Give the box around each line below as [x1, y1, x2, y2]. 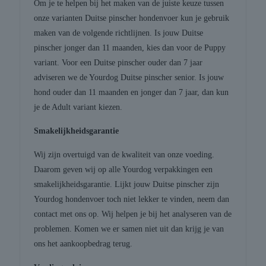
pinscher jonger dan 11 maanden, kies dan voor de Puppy [34, 43, 226, 53]
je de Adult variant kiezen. [34, 103, 123, 112]
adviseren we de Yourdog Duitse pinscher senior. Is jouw [34, 73, 224, 83]
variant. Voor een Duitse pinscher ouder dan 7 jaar [34, 58, 203, 68]
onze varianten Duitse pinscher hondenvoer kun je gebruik [34, 14, 230, 23]
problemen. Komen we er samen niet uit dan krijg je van [34, 224, 224, 234]
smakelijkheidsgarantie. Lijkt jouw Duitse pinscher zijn [34, 180, 220, 189]
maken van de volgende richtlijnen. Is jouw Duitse [34, 28, 204, 38]
